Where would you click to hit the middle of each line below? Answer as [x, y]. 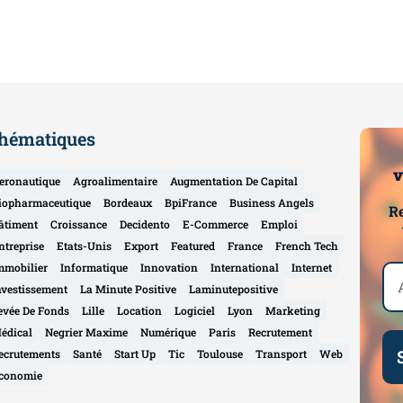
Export [142, 245]
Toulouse [220, 353]
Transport [282, 353]
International [245, 267]
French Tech [307, 245]
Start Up [135, 353]
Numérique [169, 331]
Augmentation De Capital [234, 180]
